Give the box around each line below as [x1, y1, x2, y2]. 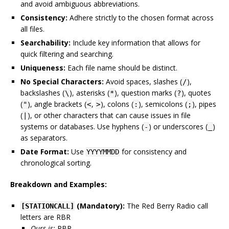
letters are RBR [20, 212, 71, 222]
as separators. [20, 133, 67, 143]
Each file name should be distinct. [65, 63, 177, 73]
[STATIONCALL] [21, 202, 74, 211]
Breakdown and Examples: [10, 179, 107, 190]
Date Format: [20, 147, 69, 157]
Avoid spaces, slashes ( [104, 77, 182, 87]
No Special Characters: [20, 77, 104, 87]
